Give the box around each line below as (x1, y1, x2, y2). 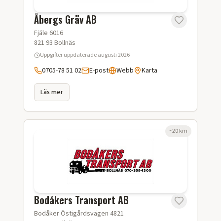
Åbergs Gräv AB (34, 12, 97, 27)
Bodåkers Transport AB (34, 192, 129, 207)
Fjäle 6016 (34, 28, 63, 38)
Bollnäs (54, 38, 75, 48)
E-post (89, 66, 109, 75)
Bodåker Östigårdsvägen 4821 (34, 209, 124, 219)
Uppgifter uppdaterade (40, 51, 98, 59)
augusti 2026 (98, 51, 130, 59)
